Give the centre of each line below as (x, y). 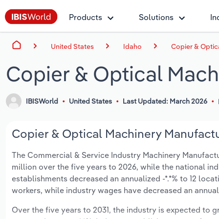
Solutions (156, 17)
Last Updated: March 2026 (165, 101)
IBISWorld (42, 101)
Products (86, 17)
